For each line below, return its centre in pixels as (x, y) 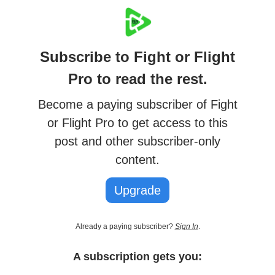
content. (137, 159)
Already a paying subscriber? (125, 226)
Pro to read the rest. (137, 79)
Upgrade (137, 190)
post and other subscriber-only (137, 141)
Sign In (186, 226)
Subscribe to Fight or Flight (137, 56)
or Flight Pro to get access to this (137, 122)
